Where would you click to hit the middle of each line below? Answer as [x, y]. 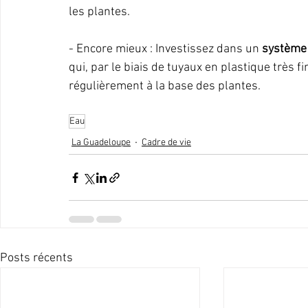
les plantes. [99, 12]
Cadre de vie [166, 143]
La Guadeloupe [101, 143]
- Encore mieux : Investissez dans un [165, 49]
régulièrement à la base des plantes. [165, 86]
